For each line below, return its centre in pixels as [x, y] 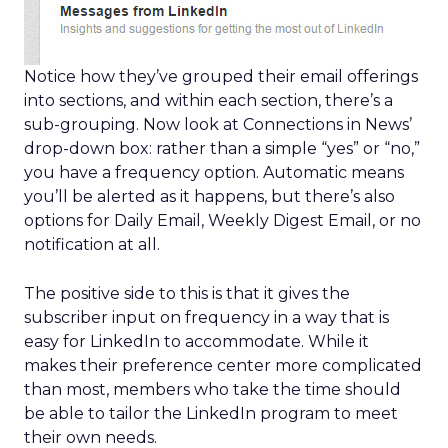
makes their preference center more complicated [223, 365]
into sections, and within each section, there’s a [208, 100]
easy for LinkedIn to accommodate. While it [196, 341]
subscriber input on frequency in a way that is [206, 317]
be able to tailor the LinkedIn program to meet [211, 413]
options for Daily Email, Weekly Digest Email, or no [222, 220]
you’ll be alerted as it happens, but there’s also [209, 196]
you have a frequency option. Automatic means [214, 172]
